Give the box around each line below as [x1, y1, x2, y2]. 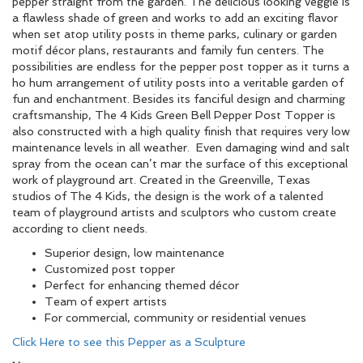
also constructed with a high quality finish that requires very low [12, 125, 350, 138]
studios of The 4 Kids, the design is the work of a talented [12, 190, 323, 203]
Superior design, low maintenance [45, 246, 224, 259]
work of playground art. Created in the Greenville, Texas [12, 173, 310, 186]
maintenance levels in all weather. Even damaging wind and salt [12, 141, 350, 154]
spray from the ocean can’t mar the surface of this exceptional [12, 157, 348, 170]
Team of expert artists [45, 295, 167, 308]
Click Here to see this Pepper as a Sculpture [12, 335, 246, 348]
